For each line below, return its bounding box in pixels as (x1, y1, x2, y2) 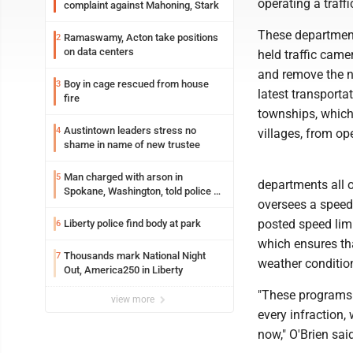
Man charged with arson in (64, 171, 183, 183)
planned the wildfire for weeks (64, 199, 200, 211)
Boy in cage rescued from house (64, 78, 209, 90)
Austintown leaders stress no (64, 124, 154, 136)
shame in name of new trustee (64, 139, 200, 150)
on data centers (64, 46, 134, 58)
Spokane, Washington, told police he (64, 185, 225, 197)
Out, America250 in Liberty (64, 264, 183, 276)
